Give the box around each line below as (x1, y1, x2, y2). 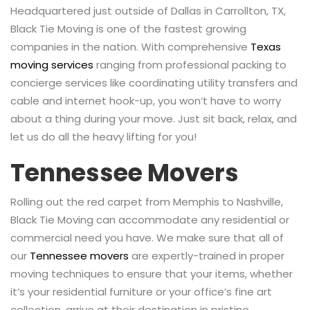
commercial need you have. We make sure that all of (10, 230, 284, 245)
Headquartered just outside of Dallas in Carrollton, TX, (10, 3, 286, 18)
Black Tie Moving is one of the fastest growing (10, 21, 246, 36)
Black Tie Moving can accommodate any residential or (10, 212, 289, 227)
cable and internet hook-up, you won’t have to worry (10, 93, 281, 108)
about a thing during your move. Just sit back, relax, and (10, 111, 297, 126)
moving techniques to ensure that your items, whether (10, 266, 293, 281)
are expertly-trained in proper (129, 248, 284, 263)
